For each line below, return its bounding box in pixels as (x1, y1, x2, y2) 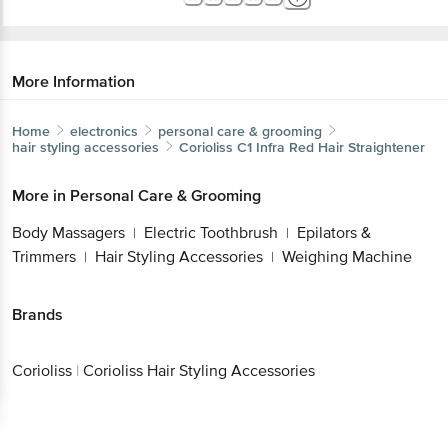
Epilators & (297, 222, 371, 243)
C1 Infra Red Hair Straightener (237, 138, 425, 156)
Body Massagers (12, 222, 125, 243)
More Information (12, 71, 135, 92)
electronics (70, 122, 138, 140)
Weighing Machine (282, 246, 412, 267)
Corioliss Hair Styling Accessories (83, 361, 315, 382)
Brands (12, 304, 63, 325)
